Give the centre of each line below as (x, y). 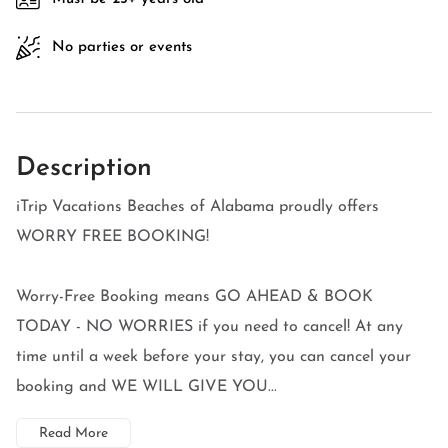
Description (84, 168)
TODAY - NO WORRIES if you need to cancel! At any (209, 327)
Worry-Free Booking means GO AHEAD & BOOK (194, 297)
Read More (73, 433)
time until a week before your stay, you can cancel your (213, 357)
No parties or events (122, 47)
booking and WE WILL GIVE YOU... (146, 387)
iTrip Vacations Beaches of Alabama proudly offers (197, 207)
